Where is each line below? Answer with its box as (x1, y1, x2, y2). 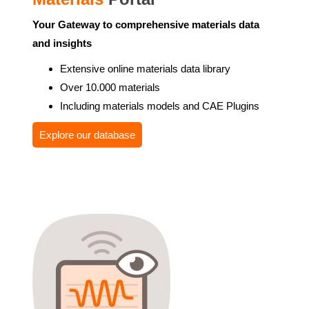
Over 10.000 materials (60, 81, 160, 93)
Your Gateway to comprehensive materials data (32, 19, 259, 30)
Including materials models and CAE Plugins (60, 100, 259, 112)
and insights (32, 37, 92, 49)
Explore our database (39, 129, 135, 141)
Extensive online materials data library (60, 63, 230, 74)
